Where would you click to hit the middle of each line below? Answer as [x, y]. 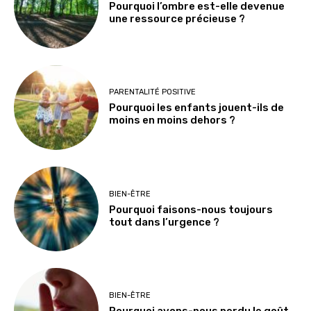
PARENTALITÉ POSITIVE [153, 92]
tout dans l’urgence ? [165, 222]
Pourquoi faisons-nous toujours [191, 209]
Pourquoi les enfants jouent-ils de [197, 108]
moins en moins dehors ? [173, 120]
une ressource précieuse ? [177, 18]
